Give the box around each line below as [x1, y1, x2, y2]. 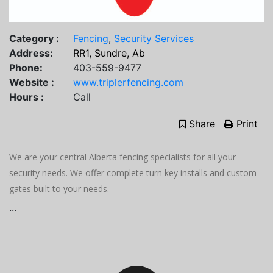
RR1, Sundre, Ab [73, 47, 145, 60]
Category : [9, 32, 59, 45]
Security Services [114, 32, 194, 45]
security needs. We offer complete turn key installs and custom [9, 167, 257, 179]
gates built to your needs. [9, 183, 109, 195]
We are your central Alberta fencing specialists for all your [9, 151, 236, 163]
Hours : [9, 91, 44, 104]
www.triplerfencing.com [73, 76, 183, 89]
